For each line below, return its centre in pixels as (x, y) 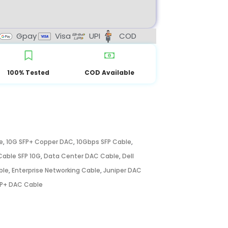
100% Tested (28, 73)
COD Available (109, 73)
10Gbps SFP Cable (104, 142)
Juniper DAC (122, 170)
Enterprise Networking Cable (56, 170)
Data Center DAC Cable (81, 156)
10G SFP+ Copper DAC (40, 142)
